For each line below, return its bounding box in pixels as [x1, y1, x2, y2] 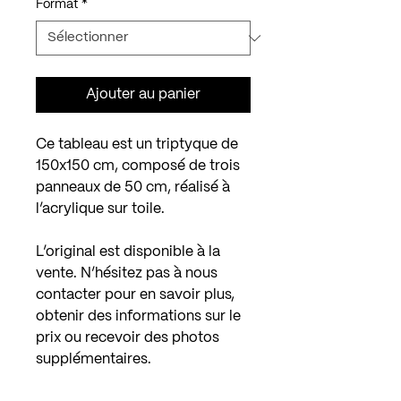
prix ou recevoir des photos [36, 331, 219, 345]
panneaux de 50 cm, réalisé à [36, 181, 230, 194]
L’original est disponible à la [36, 245, 220, 259]
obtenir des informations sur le [36, 310, 241, 323]
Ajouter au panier [86, 88, 200, 101]
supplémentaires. [36, 353, 151, 366]
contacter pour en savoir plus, [36, 288, 235, 302]
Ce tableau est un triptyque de [36, 138, 238, 151]
